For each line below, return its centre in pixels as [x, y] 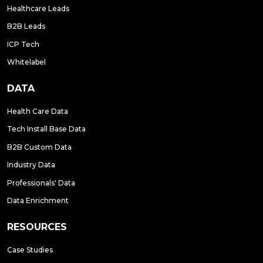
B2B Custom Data [39, 147]
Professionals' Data [41, 183]
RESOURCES [37, 227]
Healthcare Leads [38, 8]
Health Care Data [38, 112]
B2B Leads [26, 26]
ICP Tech [23, 44]
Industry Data [31, 165]
